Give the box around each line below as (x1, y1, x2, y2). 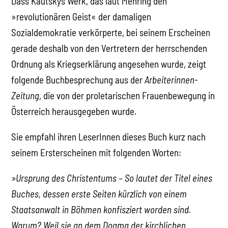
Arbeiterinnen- (145, 73, 198, 85)
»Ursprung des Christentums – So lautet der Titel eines (11, 172, 213, 184)
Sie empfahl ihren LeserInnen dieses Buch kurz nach (11, 130, 206, 142)
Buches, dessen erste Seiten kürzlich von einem (11, 187, 187, 199)
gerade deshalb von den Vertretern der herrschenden (11, 42, 208, 54)
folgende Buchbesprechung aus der (11, 73, 145, 85)
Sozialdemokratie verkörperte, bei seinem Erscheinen (11, 26, 211, 38)
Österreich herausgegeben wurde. (11, 105, 137, 117)
